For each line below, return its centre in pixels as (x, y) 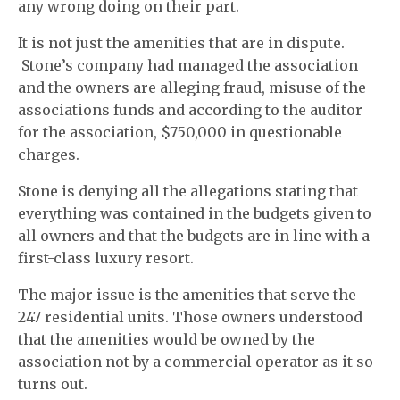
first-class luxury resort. (106, 258)
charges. (49, 154)
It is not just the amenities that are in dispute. (182, 43)
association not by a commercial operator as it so (196, 362)
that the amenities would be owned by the (167, 339)
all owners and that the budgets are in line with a (194, 236)
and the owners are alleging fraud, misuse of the (192, 87)
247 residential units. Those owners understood (191, 317)
